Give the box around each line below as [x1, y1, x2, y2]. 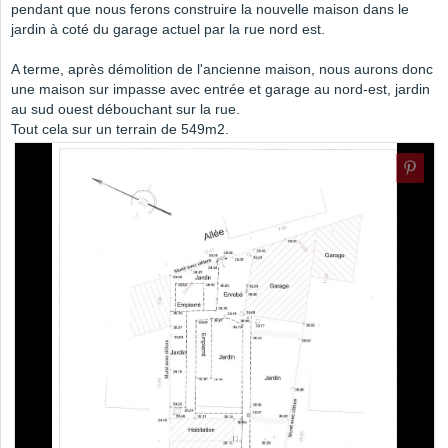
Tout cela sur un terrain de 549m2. [11, 121, 229, 138]
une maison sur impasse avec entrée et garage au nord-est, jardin [11, 81, 430, 98]
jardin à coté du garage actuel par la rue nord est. [11, 21, 325, 38]
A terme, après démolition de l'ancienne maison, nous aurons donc [11, 61, 433, 78]
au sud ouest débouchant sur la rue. [11, 101, 240, 118]
